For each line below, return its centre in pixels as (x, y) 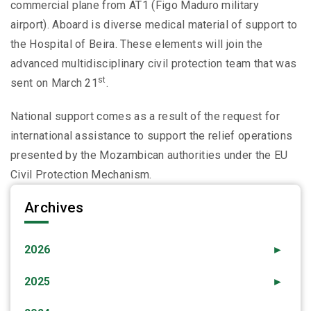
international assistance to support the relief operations (152, 136)
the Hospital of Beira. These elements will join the (137, 44)
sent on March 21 (54, 83)
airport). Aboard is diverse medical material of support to (154, 25)
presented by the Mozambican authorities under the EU (149, 155)
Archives (54, 208)
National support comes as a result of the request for (145, 117)
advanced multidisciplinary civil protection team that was (154, 64)
